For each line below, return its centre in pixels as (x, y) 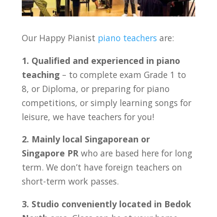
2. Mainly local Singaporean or (86, 139)
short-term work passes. (70, 181)
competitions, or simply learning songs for (106, 102)
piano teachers (127, 38)
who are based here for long (135, 153)
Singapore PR (50, 153)
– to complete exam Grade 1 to (123, 74)
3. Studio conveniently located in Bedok (106, 204)
